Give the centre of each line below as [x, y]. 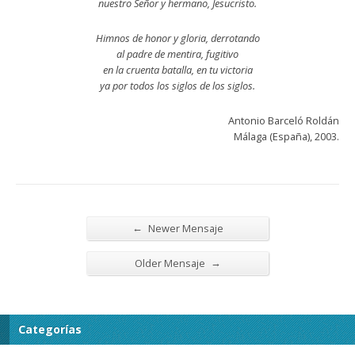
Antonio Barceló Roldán [284, 120]
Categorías [50, 329]
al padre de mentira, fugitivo [177, 54]
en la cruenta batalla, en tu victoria [177, 70]
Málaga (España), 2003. [286, 136]
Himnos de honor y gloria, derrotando [177, 38]
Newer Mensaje [184, 228]
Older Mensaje [171, 263]
